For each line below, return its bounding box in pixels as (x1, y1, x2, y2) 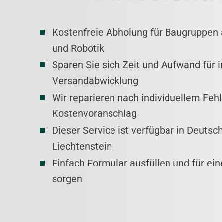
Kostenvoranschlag (52, 108, 137, 119)
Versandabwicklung (52, 75, 138, 87)
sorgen (52, 173, 82, 185)
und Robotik (52, 42, 104, 54)
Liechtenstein (52, 140, 112, 152)
